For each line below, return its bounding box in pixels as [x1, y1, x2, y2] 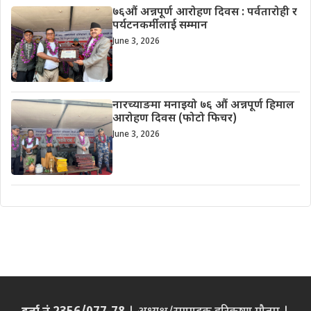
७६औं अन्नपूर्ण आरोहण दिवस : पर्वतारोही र [112, 5, 297, 20]
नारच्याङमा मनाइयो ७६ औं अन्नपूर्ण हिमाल [112, 99, 294, 113]
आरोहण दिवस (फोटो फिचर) [112, 112, 237, 126]
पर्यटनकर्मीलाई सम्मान [112, 18, 208, 33]
